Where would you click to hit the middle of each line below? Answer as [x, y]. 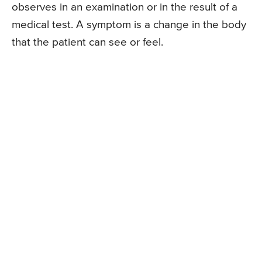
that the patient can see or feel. [87, 43]
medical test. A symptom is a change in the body [129, 25]
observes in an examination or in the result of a [125, 8]
